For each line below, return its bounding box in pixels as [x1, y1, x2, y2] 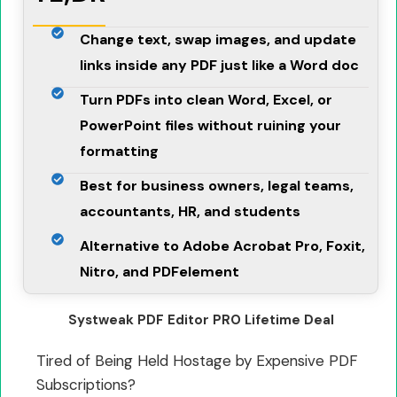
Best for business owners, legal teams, [80, 175, 354, 195]
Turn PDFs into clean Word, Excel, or [80, 90, 333, 109]
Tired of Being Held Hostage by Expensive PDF [36, 350, 358, 370]
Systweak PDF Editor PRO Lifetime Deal [67, 310, 334, 329]
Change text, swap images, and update [80, 29, 357, 49]
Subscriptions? [36, 374, 136, 394]
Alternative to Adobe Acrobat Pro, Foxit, [80, 236, 366, 255]
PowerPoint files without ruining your [80, 115, 342, 135]
